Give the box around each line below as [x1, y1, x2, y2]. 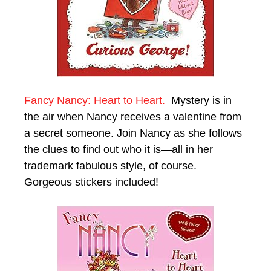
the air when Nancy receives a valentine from [24, 110, 241, 123]
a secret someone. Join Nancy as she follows [24, 126, 242, 139]
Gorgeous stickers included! [24, 175, 158, 188]
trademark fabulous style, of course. [24, 159, 197, 172]
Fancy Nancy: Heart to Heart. [24, 94, 168, 106]
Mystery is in [168, 94, 232, 106]
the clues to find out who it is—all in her [24, 143, 213, 155]
